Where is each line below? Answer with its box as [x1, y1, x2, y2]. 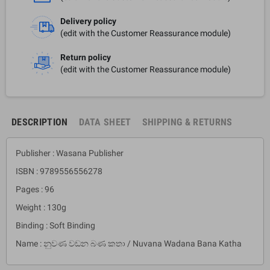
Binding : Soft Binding [16, 220, 95, 230]
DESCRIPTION [11, 116, 68, 128]
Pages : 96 [16, 184, 54, 194]
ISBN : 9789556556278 [16, 166, 104, 176]
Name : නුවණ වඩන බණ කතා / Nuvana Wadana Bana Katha [16, 238, 242, 248]
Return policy [60, 52, 111, 62]
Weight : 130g [16, 202, 66, 212]
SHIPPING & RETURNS [142, 116, 233, 128]
